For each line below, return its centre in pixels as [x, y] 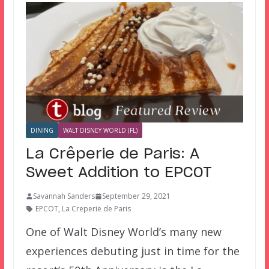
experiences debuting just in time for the [132, 251]
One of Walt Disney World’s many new [123, 232]
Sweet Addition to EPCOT [119, 173]
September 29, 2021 [136, 196]
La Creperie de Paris [96, 209]
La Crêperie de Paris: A [112, 155]
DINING [42, 131]
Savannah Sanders [64, 196]
